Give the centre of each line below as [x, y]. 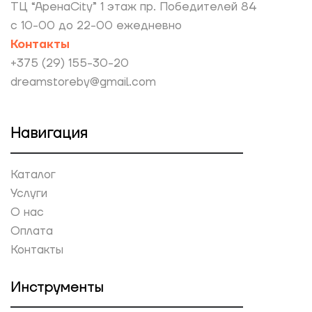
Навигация [49, 133]
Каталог [33, 174]
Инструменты [57, 287]
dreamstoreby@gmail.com [83, 82]
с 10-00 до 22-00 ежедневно [96, 25]
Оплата [32, 231]
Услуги [29, 193]
